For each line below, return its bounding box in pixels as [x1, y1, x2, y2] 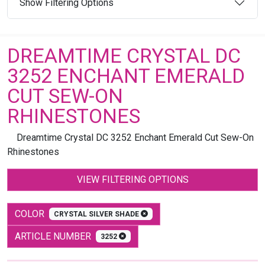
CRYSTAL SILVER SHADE [53, 209, 141, 218]
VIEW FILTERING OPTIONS [76, 173, 189, 185]
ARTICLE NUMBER [15, 230, 96, 242]
